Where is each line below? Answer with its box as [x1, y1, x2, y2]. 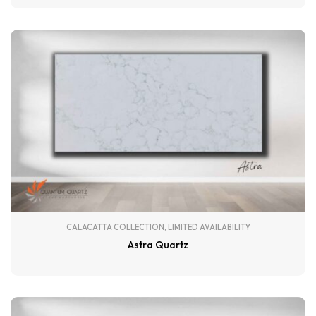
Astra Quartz [128, 238, 188, 251]
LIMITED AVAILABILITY [167, 222, 250, 232]
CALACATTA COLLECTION [66, 222, 164, 232]
